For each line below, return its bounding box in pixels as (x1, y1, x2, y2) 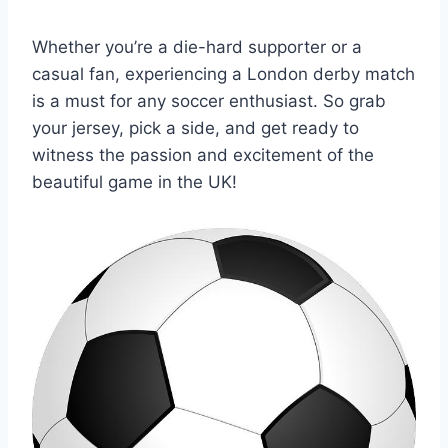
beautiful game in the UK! (32, 171, 237, 192)
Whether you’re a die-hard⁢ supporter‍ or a (32, 36, 362, 57)
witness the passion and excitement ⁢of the (32, 144, 374, 165)
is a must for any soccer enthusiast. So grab (32, 90, 386, 111)
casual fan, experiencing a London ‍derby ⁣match (32, 63, 415, 84)
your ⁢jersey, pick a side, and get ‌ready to (32, 117, 359, 138)
